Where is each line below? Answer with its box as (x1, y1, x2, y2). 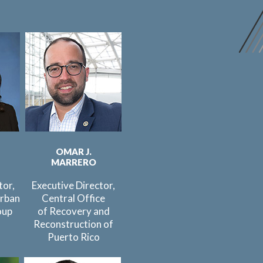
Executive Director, (32, 179, 115, 191)
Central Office (42, 192, 105, 204)
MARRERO (50, 157, 96, 167)
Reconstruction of (33, 218, 113, 230)
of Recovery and (37, 205, 110, 217)
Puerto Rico (47, 231, 100, 243)
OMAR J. (55, 146, 92, 157)
